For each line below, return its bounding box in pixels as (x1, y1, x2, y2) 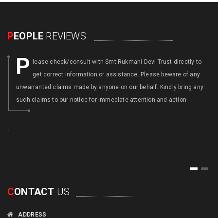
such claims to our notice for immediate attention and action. (16, 96, 188, 103)
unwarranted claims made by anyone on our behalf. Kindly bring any (16, 84, 204, 91)
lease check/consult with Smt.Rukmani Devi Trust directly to (33, 58, 202, 65)
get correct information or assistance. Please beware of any (33, 71, 200, 78)
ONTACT (14, 186, 54, 198)
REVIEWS (43, 30, 86, 42)
